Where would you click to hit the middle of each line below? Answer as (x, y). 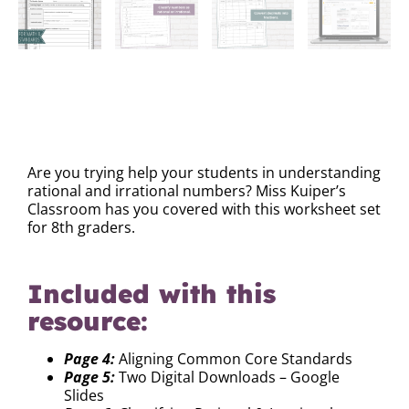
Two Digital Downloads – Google (227, 378)
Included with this (152, 294)
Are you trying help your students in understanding (204, 172)
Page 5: (89, 378)
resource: (88, 321)
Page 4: (89, 359)
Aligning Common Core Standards (234, 359)
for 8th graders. (81, 227)
